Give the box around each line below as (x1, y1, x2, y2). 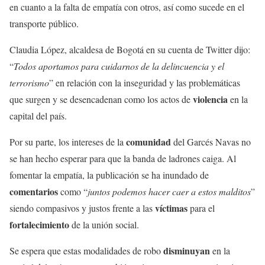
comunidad (126, 135, 171, 148)
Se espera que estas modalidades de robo (9, 244, 163, 257)
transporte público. (9, 17, 79, 30)
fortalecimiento (9, 218, 72, 231)
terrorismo (9, 76, 49, 89)
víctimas (155, 201, 190, 215)
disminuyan (163, 244, 212, 257)
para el (190, 202, 215, 214)
